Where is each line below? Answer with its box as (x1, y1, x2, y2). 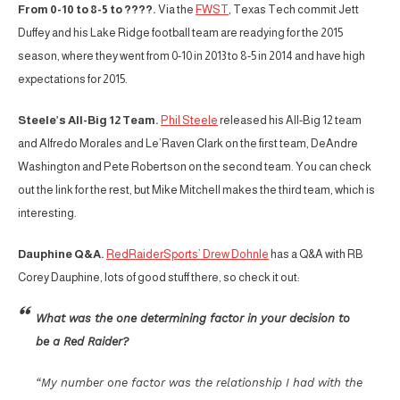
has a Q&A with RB (269, 246, 363, 261)
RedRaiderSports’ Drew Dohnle (106, 246, 269, 261)
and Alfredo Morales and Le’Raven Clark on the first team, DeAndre (18, 136, 358, 150)
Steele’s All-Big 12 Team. (18, 112, 159, 127)
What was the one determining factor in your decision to (36, 311, 350, 325)
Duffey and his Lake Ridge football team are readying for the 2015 (18, 25, 343, 39)
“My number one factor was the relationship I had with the (36, 375, 362, 389)
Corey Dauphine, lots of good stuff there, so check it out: (18, 270, 300, 284)
